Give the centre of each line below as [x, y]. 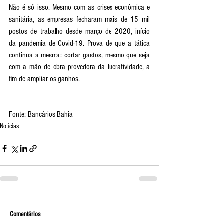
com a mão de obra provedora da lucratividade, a [79, 67]
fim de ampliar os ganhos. [44, 79]
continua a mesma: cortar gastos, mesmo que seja [79, 55]
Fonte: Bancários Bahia [41, 114]
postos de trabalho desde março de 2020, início [79, 31]
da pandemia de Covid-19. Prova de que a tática [79, 43]
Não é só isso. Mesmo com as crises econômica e [79, 7]
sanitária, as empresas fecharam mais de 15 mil [79, 19]
